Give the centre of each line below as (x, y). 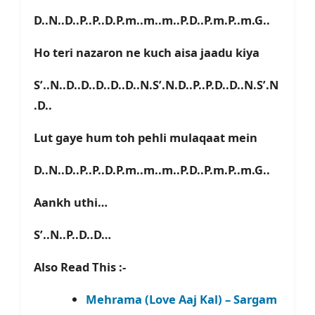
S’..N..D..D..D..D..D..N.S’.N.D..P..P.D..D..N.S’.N (156, 85)
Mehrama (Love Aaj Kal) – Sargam (181, 300)
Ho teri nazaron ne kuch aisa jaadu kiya (147, 53)
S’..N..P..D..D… (72, 235)
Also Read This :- (80, 267)
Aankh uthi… (71, 202)
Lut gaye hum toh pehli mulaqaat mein (146, 138)
